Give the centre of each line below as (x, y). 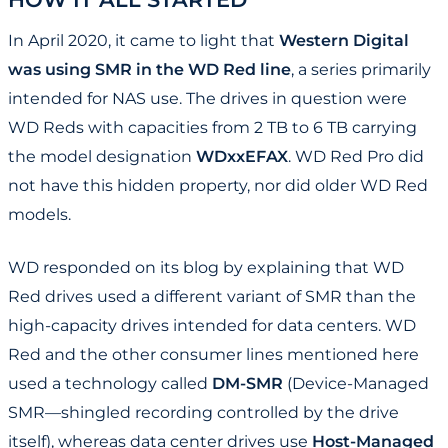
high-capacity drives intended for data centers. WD (212, 326)
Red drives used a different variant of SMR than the (212, 297)
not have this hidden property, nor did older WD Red (218, 186)
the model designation (102, 157)
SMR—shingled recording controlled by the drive (203, 413)
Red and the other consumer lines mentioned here (213, 355)
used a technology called (110, 384)
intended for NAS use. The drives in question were (207, 99)
